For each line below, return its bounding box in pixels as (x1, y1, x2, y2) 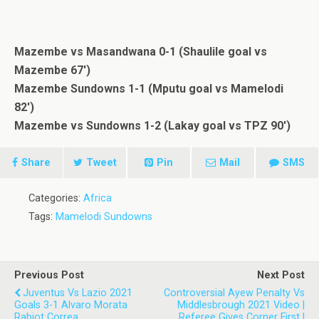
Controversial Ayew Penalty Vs (164, 287, 305, 299)
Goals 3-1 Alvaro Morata (14, 299, 127, 311)
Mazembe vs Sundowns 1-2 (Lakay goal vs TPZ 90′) (14, 119, 291, 132)
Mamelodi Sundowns (56, 211, 152, 223)
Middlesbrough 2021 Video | (177, 299, 305, 311)
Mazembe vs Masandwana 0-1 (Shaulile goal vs (14, 45, 267, 58)
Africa (83, 192, 112, 204)
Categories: (28, 192, 83, 204)
